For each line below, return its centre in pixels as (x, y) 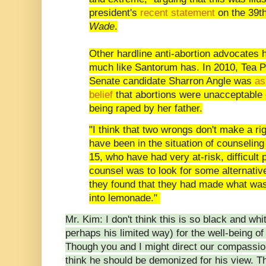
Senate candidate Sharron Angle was (172, 81)
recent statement (178, 12)
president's (115, 12)
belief (101, 94)
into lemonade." (125, 198)
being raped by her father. (146, 108)
